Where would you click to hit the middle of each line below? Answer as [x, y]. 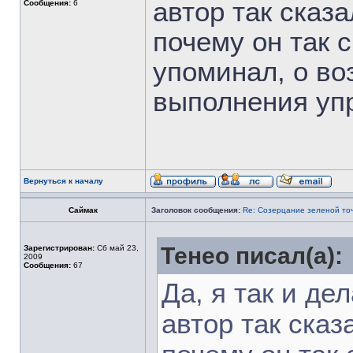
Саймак [83, 210]
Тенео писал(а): [252, 256]
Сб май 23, [117, 248]
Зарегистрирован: [59, 248]
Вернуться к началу [63, 181]
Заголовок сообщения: [196, 210]
